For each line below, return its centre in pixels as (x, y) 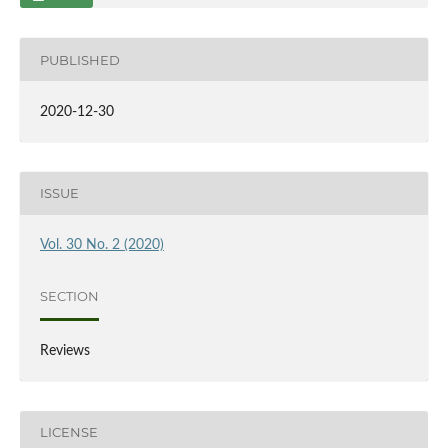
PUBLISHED (79, 59)
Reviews (64, 350)
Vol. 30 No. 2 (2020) (101, 244)
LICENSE (68, 432)
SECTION (69, 296)
